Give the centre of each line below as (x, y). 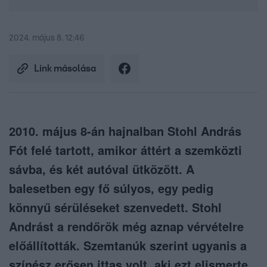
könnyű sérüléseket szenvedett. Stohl (115, 207)
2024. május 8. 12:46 (46, 38)
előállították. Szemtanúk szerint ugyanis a (128, 246)
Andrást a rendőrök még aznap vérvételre (126, 226)
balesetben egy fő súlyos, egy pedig (111, 188)
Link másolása (65, 69)
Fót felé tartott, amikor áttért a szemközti (125, 150)
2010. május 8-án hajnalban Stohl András (125, 131)
